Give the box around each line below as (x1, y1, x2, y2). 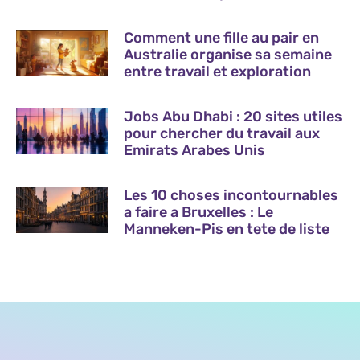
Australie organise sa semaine (124, 45, 333, 63)
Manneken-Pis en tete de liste (124, 219, 330, 238)
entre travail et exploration (124, 62, 312, 80)
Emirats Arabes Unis (124, 141, 266, 159)
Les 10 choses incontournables (124, 186, 339, 204)
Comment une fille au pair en (124, 28, 320, 47)
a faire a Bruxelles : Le (124, 202, 274, 221)
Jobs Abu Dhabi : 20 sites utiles (124, 107, 343, 125)
